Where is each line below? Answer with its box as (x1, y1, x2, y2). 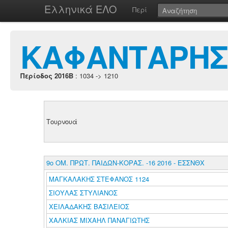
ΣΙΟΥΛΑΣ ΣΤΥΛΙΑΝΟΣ (48, 188, 120, 197)
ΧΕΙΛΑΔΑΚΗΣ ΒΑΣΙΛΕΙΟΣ (48, 202, 131, 211)
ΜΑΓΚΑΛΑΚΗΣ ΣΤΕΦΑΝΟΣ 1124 (48, 174, 149, 184)
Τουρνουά (46, 117, 77, 126)
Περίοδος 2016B (20, 71, 73, 80)
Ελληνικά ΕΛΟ (44, 2, 117, 16)
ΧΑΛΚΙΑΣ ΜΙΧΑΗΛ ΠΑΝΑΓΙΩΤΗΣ (48, 215, 152, 225)
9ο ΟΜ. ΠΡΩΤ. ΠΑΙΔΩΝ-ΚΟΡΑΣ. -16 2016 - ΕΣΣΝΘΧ (46, 158, 205, 167)
